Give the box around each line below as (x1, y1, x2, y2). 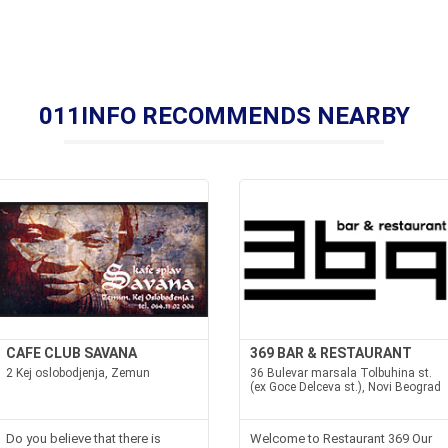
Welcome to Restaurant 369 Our (250, 430, 432, 446)
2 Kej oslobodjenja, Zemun (6, 365, 151, 380)
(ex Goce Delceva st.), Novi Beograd (250, 379, 441, 394)
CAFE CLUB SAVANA (6, 344, 138, 361)
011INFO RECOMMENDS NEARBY (38, 101, 410, 130)
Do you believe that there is (6, 430, 162, 446)
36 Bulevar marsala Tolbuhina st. (250, 365, 432, 380)
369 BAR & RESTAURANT (250, 344, 412, 361)
